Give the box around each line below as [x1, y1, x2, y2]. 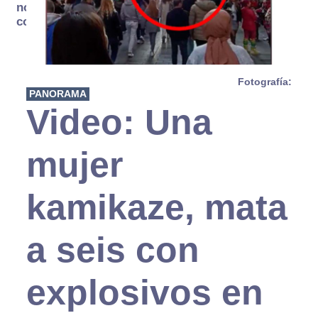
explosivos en [26, 273, 263, 313]
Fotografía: [238, 76, 292, 88]
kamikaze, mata [26, 187, 287, 228]
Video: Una [26, 102, 212, 143]
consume [16, 15, 67, 28]
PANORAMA [28, 88, 87, 100]
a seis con [26, 230, 199, 270]
